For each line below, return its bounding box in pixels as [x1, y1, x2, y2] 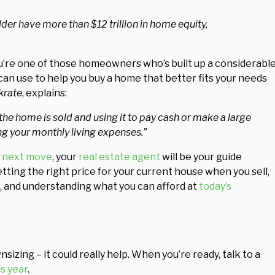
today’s [199, 180, 231, 192]
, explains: [22, 87, 67, 99]
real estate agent [79, 151, 160, 163]
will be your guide [160, 151, 242, 163]
